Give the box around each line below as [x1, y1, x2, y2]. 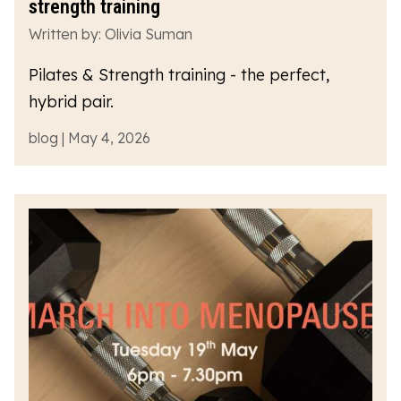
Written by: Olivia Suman [29, 24, 192, 43]
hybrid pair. [29, 90, 114, 112]
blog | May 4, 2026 [29, 128, 150, 147]
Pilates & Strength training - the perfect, [29, 64, 329, 85]
